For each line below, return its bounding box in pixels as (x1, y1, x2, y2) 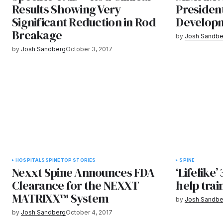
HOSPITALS (15, 157, 45, 163)
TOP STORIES (60, 157, 96, 163)
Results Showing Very (12, 1, 121, 18)
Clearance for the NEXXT (12, 177, 139, 194)
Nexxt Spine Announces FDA (12, 164, 154, 181)
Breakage (12, 27, 62, 44)
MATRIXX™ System (12, 190, 109, 207)
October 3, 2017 (66, 45, 112, 53)
